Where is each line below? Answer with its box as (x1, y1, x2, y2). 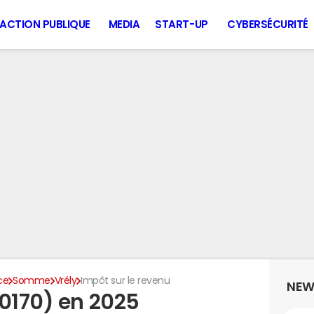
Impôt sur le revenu (81, 275, 170, 285)
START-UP (155, 19, 208, 29)
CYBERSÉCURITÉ (227, 19, 308, 29)
